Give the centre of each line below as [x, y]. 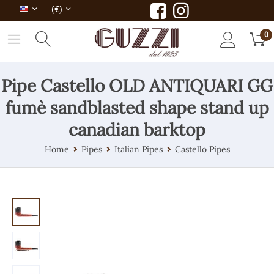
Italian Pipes [138, 150]
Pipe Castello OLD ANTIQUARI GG [137, 86]
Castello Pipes [202, 150]
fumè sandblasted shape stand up [137, 108]
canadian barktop [137, 130]
